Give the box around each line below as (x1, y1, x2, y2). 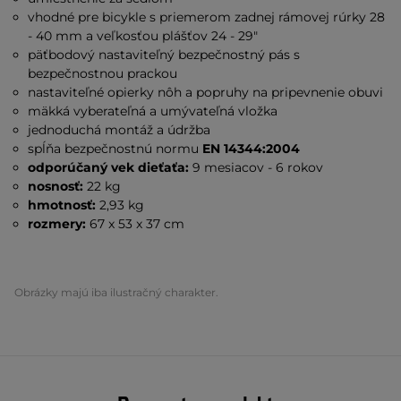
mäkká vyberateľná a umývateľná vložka (28, 103, 278, 119)
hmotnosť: (28, 197, 100, 213)
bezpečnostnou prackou (28, 65, 178, 81)
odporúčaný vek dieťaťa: (28, 159, 193, 175)
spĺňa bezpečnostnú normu (28, 141, 200, 157)
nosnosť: (28, 178, 84, 194)
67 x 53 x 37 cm (90, 216, 185, 232)
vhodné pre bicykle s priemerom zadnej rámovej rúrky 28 (28, 9, 386, 25)
